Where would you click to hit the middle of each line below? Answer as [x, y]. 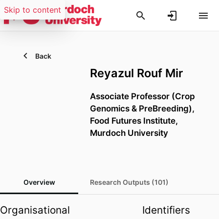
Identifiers [166, 210]
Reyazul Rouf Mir [136, 73]
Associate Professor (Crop [142, 96]
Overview [39, 182]
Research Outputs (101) [129, 182]
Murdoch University [129, 133]
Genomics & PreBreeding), [142, 109]
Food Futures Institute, [134, 121]
